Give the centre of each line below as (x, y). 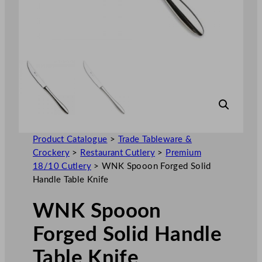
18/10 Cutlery (62, 166)
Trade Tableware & (155, 139)
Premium (183, 153)
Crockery (51, 153)
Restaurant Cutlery (118, 153)
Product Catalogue (70, 139)
